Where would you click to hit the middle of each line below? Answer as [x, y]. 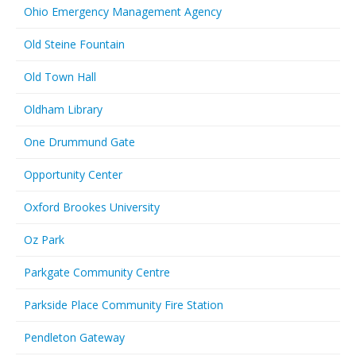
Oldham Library [63, 109]
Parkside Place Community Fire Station [124, 305]
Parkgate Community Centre [97, 272]
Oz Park [44, 240]
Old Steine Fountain [74, 44]
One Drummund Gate [79, 142]
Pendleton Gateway [74, 337]
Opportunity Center [73, 174]
